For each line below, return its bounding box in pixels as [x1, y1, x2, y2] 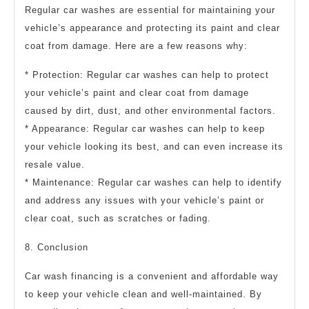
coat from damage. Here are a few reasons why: [25, 41, 248, 52]
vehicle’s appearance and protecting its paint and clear [25, 23, 280, 34]
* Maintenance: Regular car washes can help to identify [25, 177, 282, 188]
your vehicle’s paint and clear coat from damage [25, 88, 249, 99]
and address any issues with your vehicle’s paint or [25, 195, 264, 206]
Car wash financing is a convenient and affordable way [25, 271, 279, 282]
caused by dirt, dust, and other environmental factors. [25, 106, 276, 117]
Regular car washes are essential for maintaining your [25, 5, 275, 16]
